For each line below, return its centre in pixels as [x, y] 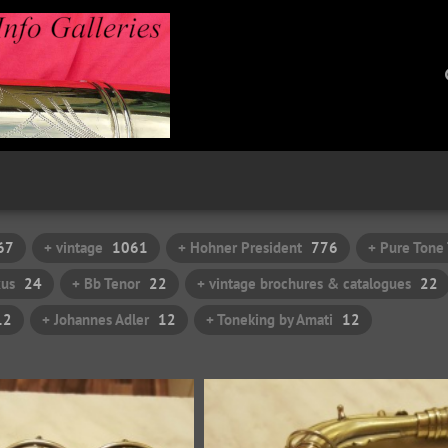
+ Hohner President [240, 247]
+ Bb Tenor [106, 283]
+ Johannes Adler [95, 319]
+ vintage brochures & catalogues [304, 283]
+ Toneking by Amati [269, 319]
